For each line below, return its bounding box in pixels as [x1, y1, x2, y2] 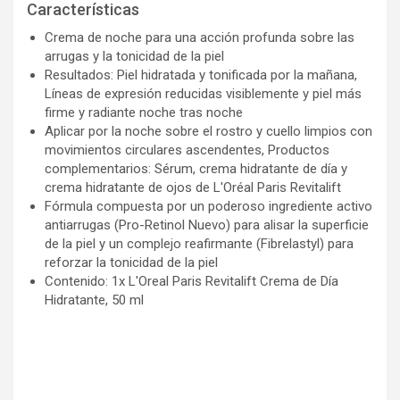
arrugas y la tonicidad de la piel [45, 47, 224, 64]
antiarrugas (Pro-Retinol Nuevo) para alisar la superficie [45, 216, 369, 233]
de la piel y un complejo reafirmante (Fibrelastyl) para [45, 235, 354, 252]
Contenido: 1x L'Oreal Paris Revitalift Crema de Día [45, 272, 338, 289]
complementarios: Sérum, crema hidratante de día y [45, 160, 347, 177]
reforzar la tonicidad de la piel [45, 254, 218, 271]
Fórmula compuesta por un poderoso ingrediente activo [45, 197, 372, 214]
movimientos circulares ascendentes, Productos [45, 141, 329, 158]
